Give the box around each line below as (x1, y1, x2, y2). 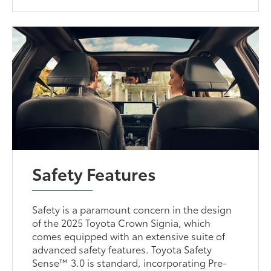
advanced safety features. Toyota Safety (32, 241, 212, 256)
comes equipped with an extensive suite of (32, 228, 226, 243)
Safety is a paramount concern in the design (32, 201, 232, 216)
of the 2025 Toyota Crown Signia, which (32, 215, 211, 229)
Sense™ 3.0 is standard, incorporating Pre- (32, 255, 227, 269)
